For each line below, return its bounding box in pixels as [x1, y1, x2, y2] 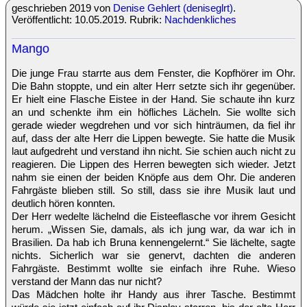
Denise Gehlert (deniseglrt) [113, 1, 233, 14]
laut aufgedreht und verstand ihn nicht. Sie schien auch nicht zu [12, 145, 295, 157]
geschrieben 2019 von [12, 1, 113, 14]
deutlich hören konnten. [12, 197, 115, 209]
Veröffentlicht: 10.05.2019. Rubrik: [12, 13, 164, 25]
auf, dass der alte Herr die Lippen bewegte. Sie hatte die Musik [12, 132, 295, 144]
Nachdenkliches [164, 13, 236, 25]
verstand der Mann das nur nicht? [12, 275, 162, 287]
